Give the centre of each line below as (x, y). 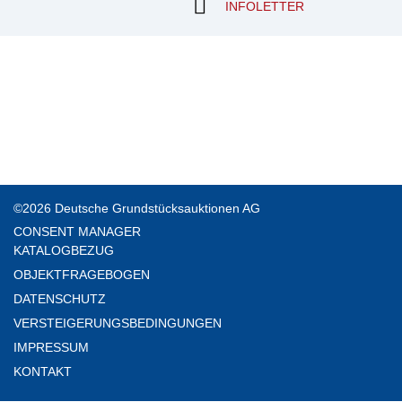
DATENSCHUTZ (60, 298)
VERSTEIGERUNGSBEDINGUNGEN (118, 323)
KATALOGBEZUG (64, 250)
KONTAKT (43, 371)
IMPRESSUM (51, 347)
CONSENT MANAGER (77, 231)
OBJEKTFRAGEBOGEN (82, 274)
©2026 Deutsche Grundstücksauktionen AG (137, 208)
